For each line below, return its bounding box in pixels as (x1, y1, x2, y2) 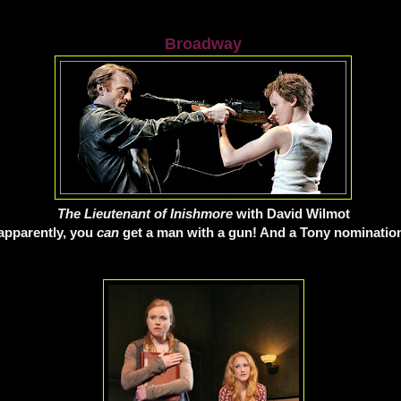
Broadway (165, 35, 242, 54)
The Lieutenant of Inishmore (56, 206, 233, 222)
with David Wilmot (232, 206, 350, 222)
